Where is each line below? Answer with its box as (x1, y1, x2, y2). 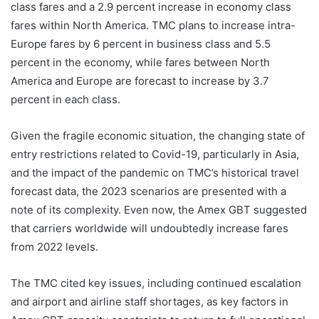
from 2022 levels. (11, 239, 98, 253)
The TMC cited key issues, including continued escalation (11, 276, 301, 290)
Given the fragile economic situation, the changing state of (11, 128, 305, 142)
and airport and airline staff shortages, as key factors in (11, 294, 288, 308)
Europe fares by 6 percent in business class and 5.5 (11, 36, 271, 51)
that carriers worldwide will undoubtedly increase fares (11, 221, 288, 235)
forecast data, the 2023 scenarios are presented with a (11, 184, 286, 198)
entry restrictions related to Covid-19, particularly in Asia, (11, 147, 299, 161)
